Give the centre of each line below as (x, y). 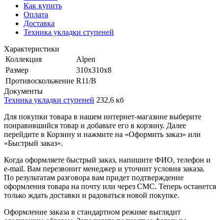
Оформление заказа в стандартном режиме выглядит (92, 212)
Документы (23, 91)
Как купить (43, 5)
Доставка (39, 23)
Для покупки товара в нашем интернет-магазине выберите (103, 116)
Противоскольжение (40, 81)
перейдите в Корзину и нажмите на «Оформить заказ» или (102, 134)
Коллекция (24, 59)
